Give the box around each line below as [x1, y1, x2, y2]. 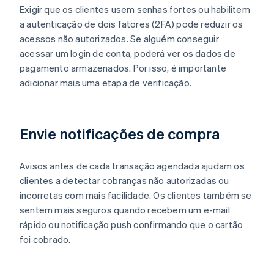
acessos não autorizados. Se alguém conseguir [20, 32, 219, 45]
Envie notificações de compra [20, 124, 220, 144]
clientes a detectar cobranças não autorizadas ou [20, 174, 229, 187]
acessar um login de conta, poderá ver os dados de [20, 47, 235, 60]
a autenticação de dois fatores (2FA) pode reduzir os [20, 18, 243, 31]
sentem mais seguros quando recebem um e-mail [20, 204, 230, 217]
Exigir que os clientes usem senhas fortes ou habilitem [20, 3, 250, 16]
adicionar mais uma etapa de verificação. [20, 76, 191, 89]
